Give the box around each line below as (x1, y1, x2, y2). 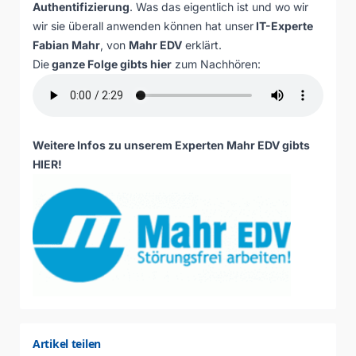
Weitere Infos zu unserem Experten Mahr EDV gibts (33, 138, 310, 152)
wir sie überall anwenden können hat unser (33, 19, 253, 33)
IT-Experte (253, 19, 313, 33)
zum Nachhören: (172, 57, 261, 71)
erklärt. (182, 38, 222, 52)
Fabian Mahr (33, 38, 100, 52)
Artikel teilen (33, 335, 102, 351)
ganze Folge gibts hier (49, 57, 172, 71)
